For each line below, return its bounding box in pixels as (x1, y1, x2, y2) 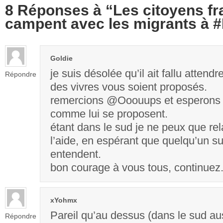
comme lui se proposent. (50, 107, 168, 120)
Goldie (50, 54, 73, 62)
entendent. (50, 147, 101, 160)
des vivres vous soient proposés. (50, 80, 207, 93)
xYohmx (50, 196, 77, 204)
